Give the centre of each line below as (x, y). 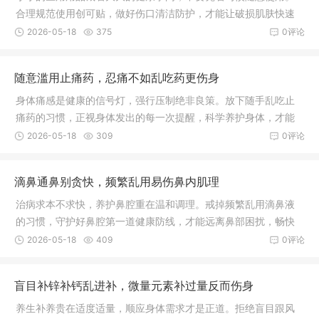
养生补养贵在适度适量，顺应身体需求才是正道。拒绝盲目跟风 (155, 308)
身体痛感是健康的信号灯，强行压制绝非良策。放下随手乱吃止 (155, 100)
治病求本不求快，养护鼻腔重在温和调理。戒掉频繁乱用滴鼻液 (155, 204)
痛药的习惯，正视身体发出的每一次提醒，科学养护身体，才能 (155, 117)
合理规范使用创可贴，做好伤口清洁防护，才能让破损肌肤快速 (155, 13)
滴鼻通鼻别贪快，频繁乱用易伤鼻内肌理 (117, 181)
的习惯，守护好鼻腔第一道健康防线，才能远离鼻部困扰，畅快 (155, 221)
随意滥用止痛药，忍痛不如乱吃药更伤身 (117, 77)
